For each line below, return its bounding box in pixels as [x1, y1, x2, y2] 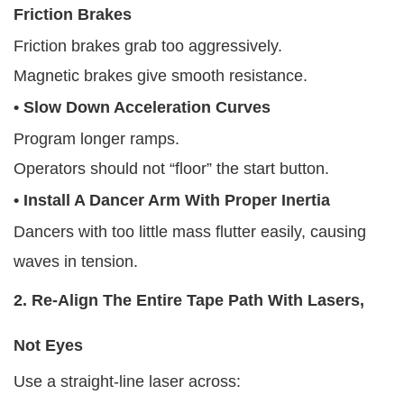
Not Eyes [14, 335, 83, 354]
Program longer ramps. [14, 129, 179, 148]
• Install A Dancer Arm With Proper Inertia [14, 190, 330, 209]
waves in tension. [14, 252, 138, 271]
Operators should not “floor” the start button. [14, 159, 329, 178]
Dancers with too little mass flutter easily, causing [14, 222, 366, 241]
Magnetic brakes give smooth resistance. [14, 66, 308, 85]
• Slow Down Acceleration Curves [14, 97, 271, 116]
